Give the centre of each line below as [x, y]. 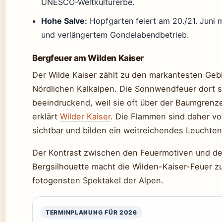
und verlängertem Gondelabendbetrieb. [115, 35]
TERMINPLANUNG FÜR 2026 [91, 213]
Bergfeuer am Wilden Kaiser [88, 58]
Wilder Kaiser [85, 116]
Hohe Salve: [64, 21]
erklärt [46, 116]
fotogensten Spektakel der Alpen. [98, 181]
